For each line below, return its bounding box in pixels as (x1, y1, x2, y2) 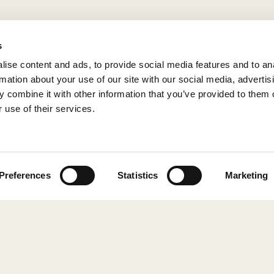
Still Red (83, 246, 130, 259)
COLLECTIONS (53, 226, 146, 242)
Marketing (224, 170, 268, 180)
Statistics (117, 170, 158, 180)
